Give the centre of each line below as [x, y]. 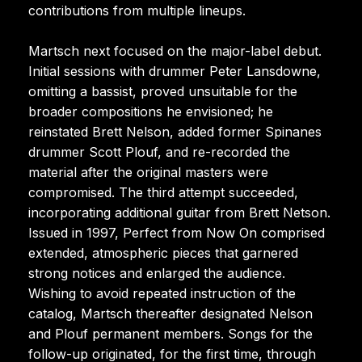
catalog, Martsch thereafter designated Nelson [170, 313]
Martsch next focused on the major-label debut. [175, 51]
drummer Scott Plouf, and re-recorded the [159, 152]
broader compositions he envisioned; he [151, 111]
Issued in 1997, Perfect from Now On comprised [177, 232]
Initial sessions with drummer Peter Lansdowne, [175, 71]
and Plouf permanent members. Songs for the [170, 333]
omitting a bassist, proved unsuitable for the [163, 91]
